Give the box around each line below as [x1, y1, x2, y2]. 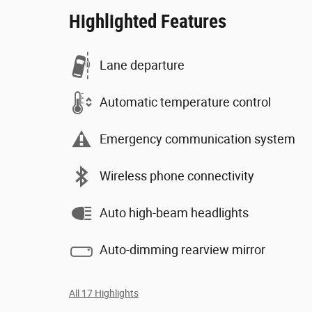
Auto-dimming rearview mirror [100, 242, 265, 257]
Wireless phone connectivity [100, 169, 254, 183]
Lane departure [100, 58, 185, 72]
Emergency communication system [100, 132, 295, 146]
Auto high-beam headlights [100, 205, 249, 220]
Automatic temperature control [100, 95, 271, 109]
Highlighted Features [69, 10, 226, 33]
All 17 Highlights [69, 287, 139, 299]
